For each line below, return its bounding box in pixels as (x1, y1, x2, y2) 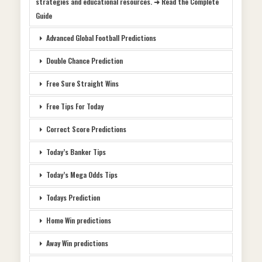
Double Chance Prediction (46, 56, 123, 66)
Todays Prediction (46, 192, 100, 203)
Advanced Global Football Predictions (46, 33, 156, 43)
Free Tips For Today (46, 101, 104, 112)
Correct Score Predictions (46, 124, 126, 135)
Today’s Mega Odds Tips (46, 170, 118, 180)
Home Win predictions (46, 215, 111, 226)
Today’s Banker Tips (46, 147, 106, 157)
